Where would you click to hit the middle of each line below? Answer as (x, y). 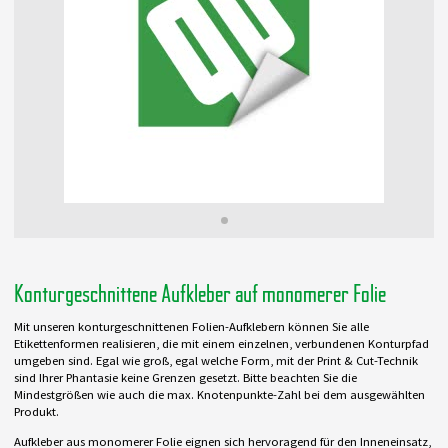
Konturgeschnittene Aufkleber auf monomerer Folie (200, 294)
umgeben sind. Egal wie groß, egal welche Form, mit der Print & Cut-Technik (216, 361)
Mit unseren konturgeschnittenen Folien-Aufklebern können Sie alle (191, 327)
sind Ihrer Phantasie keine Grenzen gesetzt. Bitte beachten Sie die (185, 378)
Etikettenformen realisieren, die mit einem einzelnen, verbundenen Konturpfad (221, 344)
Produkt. (36, 412)
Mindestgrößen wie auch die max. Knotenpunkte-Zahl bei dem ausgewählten (219, 395)
